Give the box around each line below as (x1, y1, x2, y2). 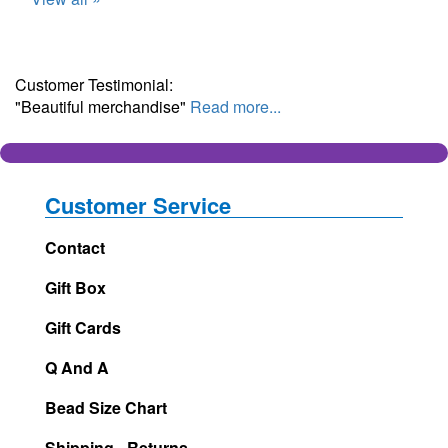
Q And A (45, 355, 109, 379)
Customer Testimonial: (15, 72, 173, 96)
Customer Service (45, 188, 231, 221)
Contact (45, 235, 105, 259)
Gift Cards (45, 315, 121, 339)
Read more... (190, 94, 281, 118)
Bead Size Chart (45, 395, 167, 419)
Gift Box (45, 275, 106, 299)
